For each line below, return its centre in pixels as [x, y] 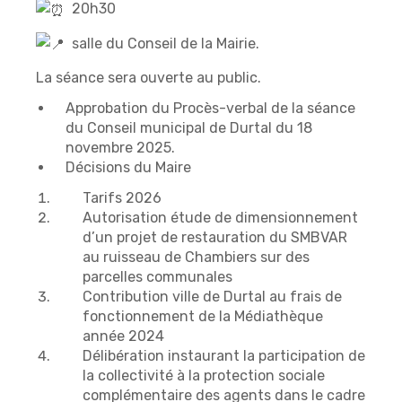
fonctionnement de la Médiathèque [203, 317]
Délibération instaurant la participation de [224, 356]
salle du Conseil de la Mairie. [162, 43]
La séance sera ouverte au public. [149, 78]
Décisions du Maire [128, 168]
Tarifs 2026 [122, 198]
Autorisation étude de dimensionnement [220, 218]
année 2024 [123, 336]
